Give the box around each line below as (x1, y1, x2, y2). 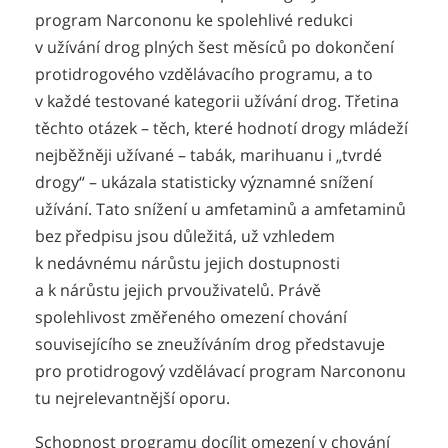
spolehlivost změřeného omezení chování (35, 305, 347, 328)
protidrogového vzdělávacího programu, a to (35, 62, 373, 85)
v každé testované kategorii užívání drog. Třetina (35, 89, 399, 112)
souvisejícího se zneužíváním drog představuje (35, 332, 385, 355)
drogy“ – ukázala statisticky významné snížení (35, 170, 373, 193)
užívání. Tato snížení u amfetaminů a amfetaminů (35, 197, 406, 220)
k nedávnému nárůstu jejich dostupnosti (35, 251, 340, 274)
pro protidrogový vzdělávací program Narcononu (35, 359, 406, 382)
